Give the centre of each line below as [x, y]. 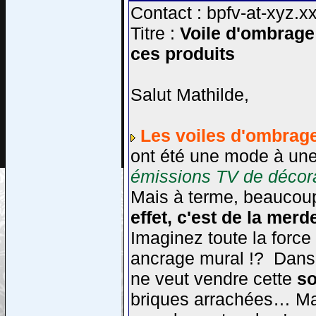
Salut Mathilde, [189, 95]
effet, [153, 217]
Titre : [155, 33]
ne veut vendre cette [213, 279]
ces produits [182, 54]
